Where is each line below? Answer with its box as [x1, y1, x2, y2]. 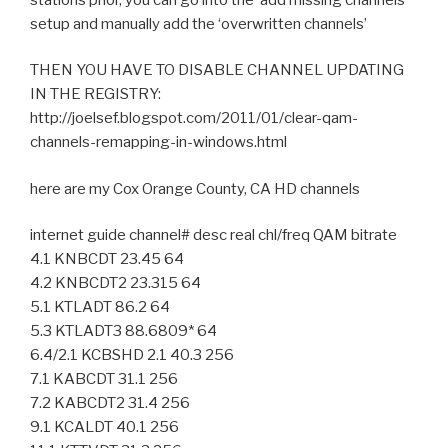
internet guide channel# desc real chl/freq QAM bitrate [30, 226, 397, 245]
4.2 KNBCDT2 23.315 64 [30, 274, 201, 293]
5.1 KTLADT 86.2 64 [30, 298, 170, 317]
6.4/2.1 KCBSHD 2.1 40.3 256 [30, 346, 234, 365]
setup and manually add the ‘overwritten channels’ [30, 14, 367, 33]
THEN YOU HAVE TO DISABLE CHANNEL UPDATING [30, 61, 404, 80]
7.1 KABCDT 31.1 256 [30, 370, 178, 389]
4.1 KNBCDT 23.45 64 [30, 250, 184, 269]
